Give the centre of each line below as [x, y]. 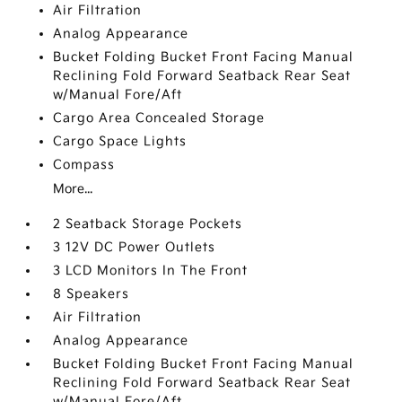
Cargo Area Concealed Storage [159, 118]
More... [73, 189]
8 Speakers [92, 294]
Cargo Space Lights [120, 142]
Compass [84, 165]
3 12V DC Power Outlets [135, 248]
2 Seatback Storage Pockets [148, 224]
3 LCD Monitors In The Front [151, 271]
